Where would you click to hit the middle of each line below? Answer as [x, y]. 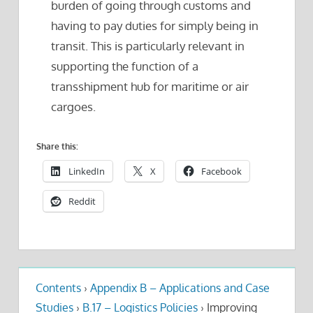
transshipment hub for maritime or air [150, 87]
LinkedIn [87, 171]
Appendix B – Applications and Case [180, 288]
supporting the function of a [125, 66]
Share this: [57, 146]
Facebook [221, 171]
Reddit [82, 201]
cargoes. [74, 107]
